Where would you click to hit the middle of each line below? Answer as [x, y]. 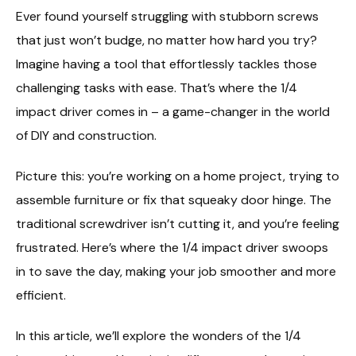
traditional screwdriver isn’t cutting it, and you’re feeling [178, 223]
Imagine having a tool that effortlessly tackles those [166, 64]
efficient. [41, 295]
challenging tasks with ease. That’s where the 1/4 [157, 88]
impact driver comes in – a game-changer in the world [173, 112]
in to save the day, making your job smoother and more [176, 271]
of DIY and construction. [86, 135]
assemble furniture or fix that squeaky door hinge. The [174, 199]
